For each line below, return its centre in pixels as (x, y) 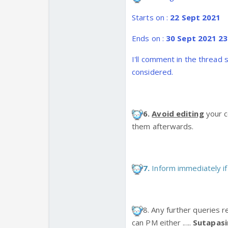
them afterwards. (163, 126)
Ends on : (149, 38)
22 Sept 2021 (195, 18)
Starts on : (151, 18)
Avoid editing (178, 114)
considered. (153, 72)
